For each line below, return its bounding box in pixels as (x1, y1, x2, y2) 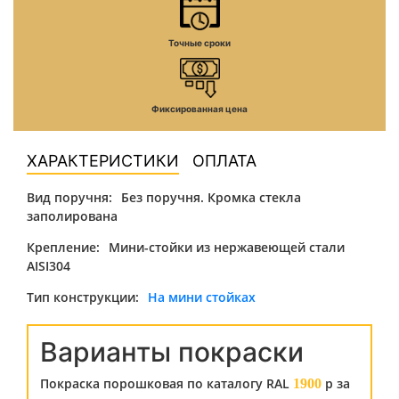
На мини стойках (148, 289, 256, 305)
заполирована (27, 208, 118, 224)
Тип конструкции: (27, 289, 139, 305)
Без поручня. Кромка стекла (121, 189, 301, 206)
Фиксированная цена (151, 103, 248, 114)
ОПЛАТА (192, 151, 256, 170)
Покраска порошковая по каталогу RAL (40, 375, 293, 392)
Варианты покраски (40, 336, 304, 368)
